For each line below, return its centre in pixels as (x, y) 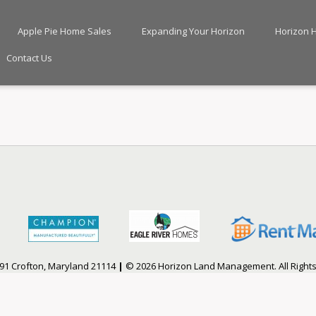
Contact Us (29, 58)
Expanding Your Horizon (193, 31)
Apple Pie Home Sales (64, 31)
